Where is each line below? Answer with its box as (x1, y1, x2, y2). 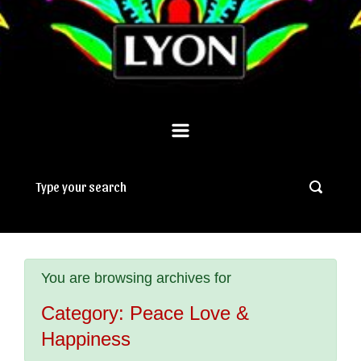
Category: (41, 301, 130, 324)
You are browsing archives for (41, 269, 231, 286)
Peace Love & (130, 301, 249, 324)
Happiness (41, 327, 131, 350)
